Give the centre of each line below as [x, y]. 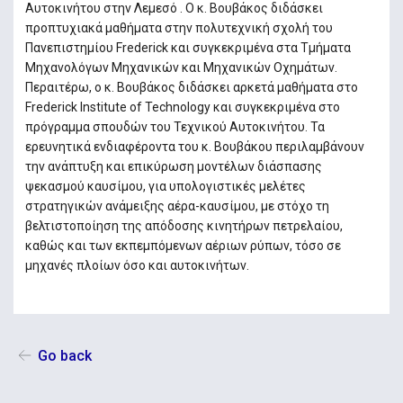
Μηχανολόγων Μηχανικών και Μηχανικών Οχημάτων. [181, 68]
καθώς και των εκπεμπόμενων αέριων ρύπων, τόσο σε [183, 246]
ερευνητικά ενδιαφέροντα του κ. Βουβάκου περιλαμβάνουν [194, 147]
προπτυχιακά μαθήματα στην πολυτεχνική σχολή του [179, 28]
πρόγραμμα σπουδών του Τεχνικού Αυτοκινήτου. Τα [175, 127]
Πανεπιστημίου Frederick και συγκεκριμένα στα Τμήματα [188, 48]
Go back [64, 356]
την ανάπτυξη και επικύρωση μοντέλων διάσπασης [173, 167]
